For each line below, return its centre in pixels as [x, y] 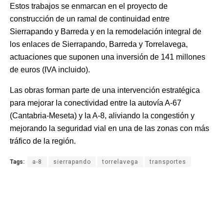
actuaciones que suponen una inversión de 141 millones [108, 57]
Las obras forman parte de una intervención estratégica [105, 90]
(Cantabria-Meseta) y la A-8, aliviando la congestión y [102, 115]
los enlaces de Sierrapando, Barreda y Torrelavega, [99, 44]
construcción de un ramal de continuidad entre [90, 19]
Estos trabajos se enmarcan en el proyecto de [89, 6]
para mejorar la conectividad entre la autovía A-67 [96, 103]
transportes [168, 162]
